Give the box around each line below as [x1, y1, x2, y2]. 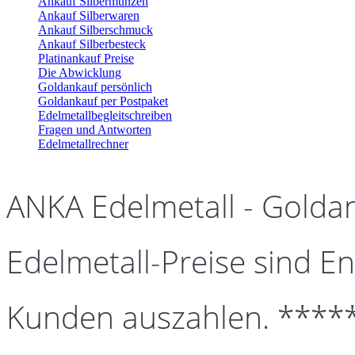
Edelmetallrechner [38, 137, 128, 151]
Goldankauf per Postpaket [38, 94, 168, 108]
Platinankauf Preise [38, 52, 134, 65]
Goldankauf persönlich [38, 80, 152, 94]
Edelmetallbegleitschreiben [38, 109, 172, 122]
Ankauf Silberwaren [38, 9, 139, 22]
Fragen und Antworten [38, 123, 151, 136]
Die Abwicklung [38, 66, 121, 79]
